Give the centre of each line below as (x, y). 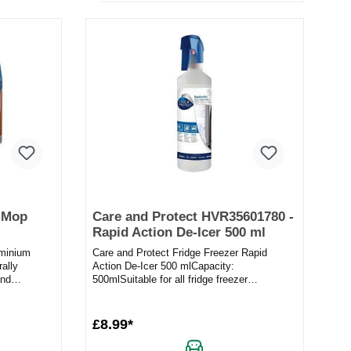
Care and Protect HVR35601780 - (193, 217)
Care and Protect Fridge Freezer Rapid (179, 253)
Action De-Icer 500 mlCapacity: (163, 266)
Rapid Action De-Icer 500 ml (179, 233)
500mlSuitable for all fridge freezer (170, 280)
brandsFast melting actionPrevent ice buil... (191, 293)
